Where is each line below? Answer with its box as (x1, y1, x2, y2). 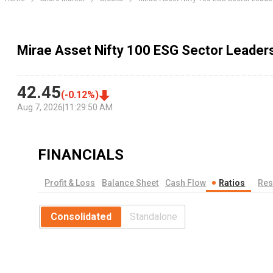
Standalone (130, 211, 178, 223)
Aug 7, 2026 (17, 102, 63, 113)
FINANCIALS (38, 146, 124, 164)
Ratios (219, 178, 246, 188)
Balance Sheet (102, 178, 159, 188)
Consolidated (51, 211, 112, 223)
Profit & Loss (44, 178, 96, 188)
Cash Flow (165, 178, 207, 188)
